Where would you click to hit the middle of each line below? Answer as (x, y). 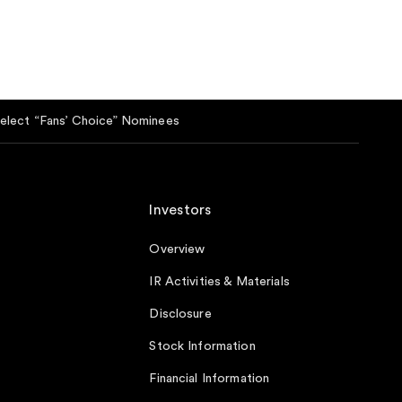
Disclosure (180, 314)
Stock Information (202, 346)
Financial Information (210, 378)
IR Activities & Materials (219, 281)
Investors (180, 210)
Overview (177, 249)
